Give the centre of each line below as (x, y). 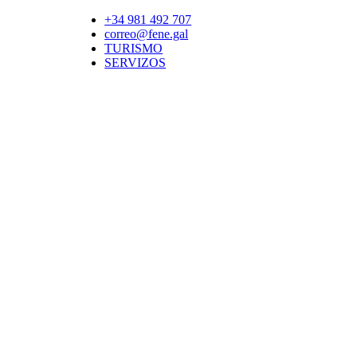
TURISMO (134, 48)
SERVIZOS (135, 63)
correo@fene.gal (147, 34)
